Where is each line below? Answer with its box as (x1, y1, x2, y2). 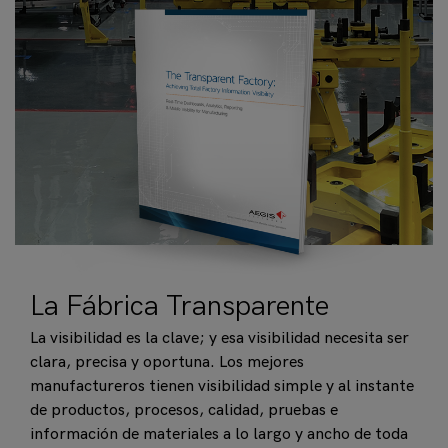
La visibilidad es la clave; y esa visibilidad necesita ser (30, 329, 409, 348)
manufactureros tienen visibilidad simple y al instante (30, 377, 414, 396)
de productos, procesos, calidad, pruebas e (30, 401, 338, 420)
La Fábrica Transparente (30, 290, 329, 323)
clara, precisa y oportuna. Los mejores (30, 353, 304, 372)
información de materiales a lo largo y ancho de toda (30, 425, 408, 444)
